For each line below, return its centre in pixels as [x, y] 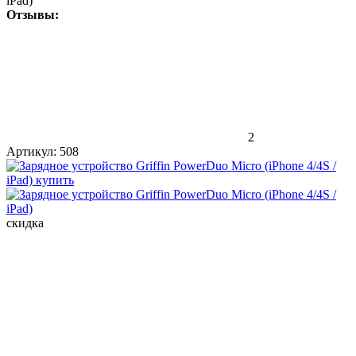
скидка [25, 222]
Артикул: [31, 151]
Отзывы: [33, 14]
